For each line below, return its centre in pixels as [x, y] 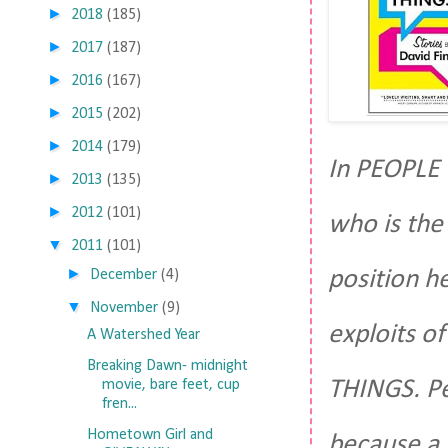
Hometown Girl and [149, 435]
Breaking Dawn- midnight [167, 366]
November [124, 308]
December [124, 275]
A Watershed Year [143, 335]
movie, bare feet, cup [170, 385]
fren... [119, 404]
